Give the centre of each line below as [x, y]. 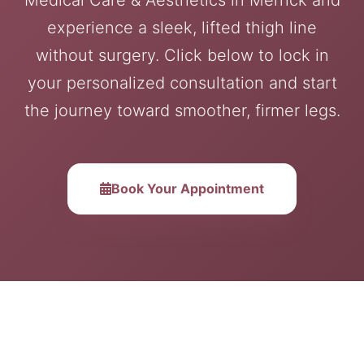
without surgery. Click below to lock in [182, 55]
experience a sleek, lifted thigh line [182, 27]
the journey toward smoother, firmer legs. [182, 110]
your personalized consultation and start [182, 82]
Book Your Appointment [188, 188]
